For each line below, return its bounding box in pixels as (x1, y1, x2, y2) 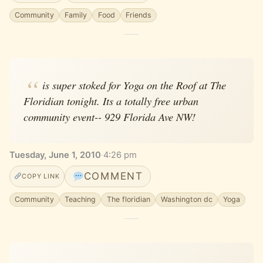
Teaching (65, 195, 96, 204)
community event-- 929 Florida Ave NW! (23, 109, 195, 124)
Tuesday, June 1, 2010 (9, 150, 101, 161)
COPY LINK (22, 172, 60, 181)
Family (65, 11, 87, 20)
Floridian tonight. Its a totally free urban (23, 93, 198, 108)
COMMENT (83, 170, 143, 183)
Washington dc (160, 195, 213, 204)
